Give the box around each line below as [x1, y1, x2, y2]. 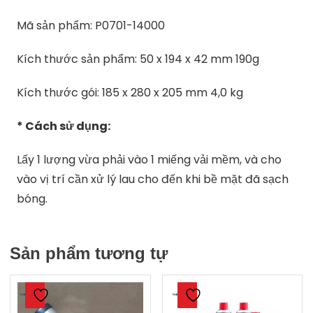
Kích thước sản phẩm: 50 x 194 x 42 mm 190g [17, 50, 260, 67]
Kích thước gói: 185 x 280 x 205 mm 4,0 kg [17, 84, 244, 101]
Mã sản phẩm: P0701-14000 [17, 17, 166, 34]
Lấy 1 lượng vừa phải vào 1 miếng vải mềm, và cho [17, 151, 282, 168]
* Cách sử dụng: [17, 117, 111, 134]
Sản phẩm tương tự [10, 243, 168, 263]
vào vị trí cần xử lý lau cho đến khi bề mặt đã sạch [17, 170, 289, 187]
